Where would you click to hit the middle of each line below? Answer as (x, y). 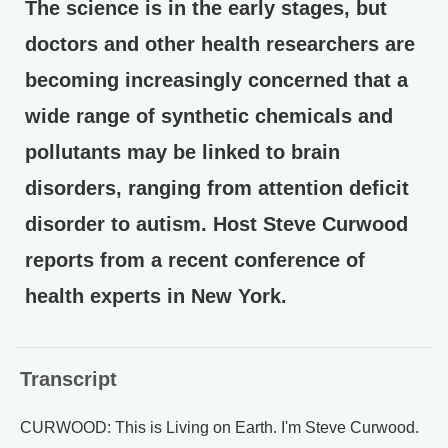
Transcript (68, 379)
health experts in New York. (156, 296)
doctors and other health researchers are (220, 44)
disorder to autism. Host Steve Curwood (216, 224)
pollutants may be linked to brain (182, 152)
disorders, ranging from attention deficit (217, 188)
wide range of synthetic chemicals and (209, 116)
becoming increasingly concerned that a (216, 80)
